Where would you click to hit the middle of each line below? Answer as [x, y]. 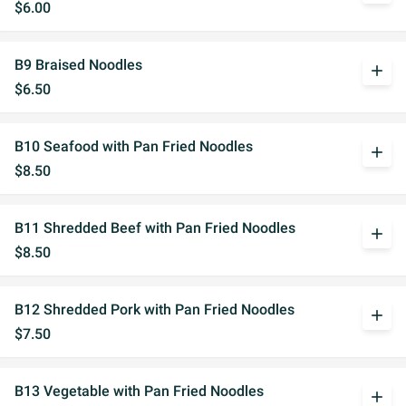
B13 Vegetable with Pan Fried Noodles [139, 391]
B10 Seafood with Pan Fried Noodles [134, 146]
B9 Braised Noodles [78, 65]
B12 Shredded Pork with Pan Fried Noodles [155, 309]
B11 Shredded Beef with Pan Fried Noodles [155, 228]
